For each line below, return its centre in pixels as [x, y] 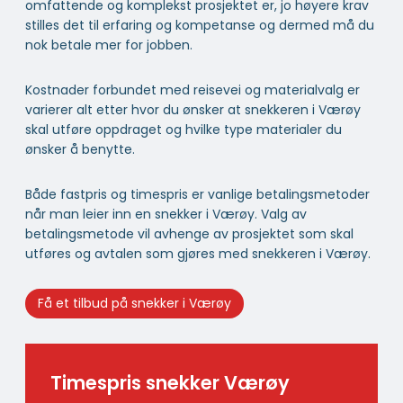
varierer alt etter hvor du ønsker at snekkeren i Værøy [193, 109]
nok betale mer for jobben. [109, 45]
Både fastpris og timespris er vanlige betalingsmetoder [197, 194]
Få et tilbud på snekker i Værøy [134, 304]
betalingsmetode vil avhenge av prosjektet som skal [189, 233]
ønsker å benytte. [80, 149]
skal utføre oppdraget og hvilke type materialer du [184, 129]
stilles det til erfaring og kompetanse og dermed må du [200, 25]
